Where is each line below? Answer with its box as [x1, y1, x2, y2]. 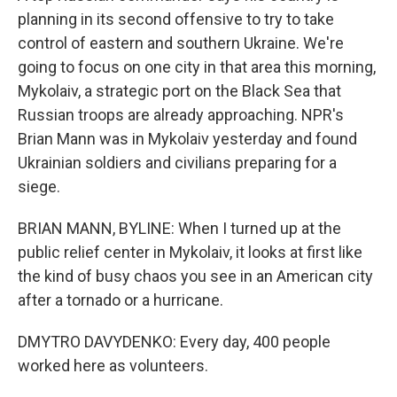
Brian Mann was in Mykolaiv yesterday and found [18, 129, 357, 148]
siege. [18, 177, 60, 196]
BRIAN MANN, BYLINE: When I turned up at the [18, 219, 341, 237]
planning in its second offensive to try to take [18, 10, 334, 28]
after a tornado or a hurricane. [18, 291, 223, 309]
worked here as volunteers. [18, 356, 208, 375]
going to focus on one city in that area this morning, [18, 58, 376, 76]
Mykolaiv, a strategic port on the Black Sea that [18, 82, 341, 100]
